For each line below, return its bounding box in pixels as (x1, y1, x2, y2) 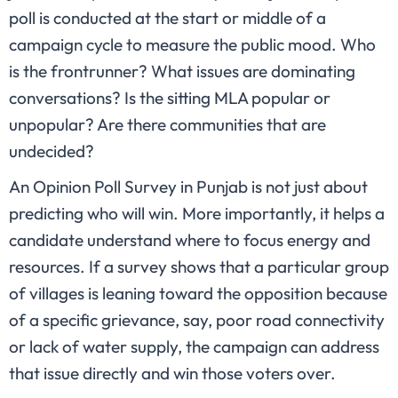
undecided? (9, 140, 94, 163)
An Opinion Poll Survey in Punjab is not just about (9, 176, 368, 198)
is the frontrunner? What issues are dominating (9, 60, 355, 83)
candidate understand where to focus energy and (9, 229, 370, 251)
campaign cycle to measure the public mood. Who (9, 34, 376, 56)
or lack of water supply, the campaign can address (9, 336, 379, 358)
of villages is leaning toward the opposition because (9, 283, 387, 305)
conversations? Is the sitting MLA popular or (9, 87, 330, 109)
